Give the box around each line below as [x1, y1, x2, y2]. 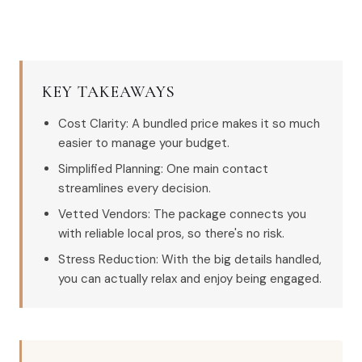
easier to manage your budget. [58, 135, 229, 151]
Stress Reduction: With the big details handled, [58, 251, 322, 267]
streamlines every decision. [58, 180, 211, 196]
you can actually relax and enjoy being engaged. [58, 271, 322, 287]
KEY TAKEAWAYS [42, 82, 175, 102]
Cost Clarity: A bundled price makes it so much [58, 116, 320, 132]
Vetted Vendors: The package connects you [58, 206, 306, 222]
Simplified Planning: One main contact [58, 161, 268, 177]
